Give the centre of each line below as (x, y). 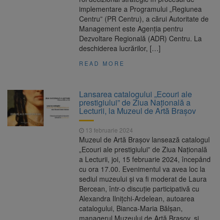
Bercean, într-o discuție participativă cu (139, 189)
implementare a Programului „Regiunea (141, 9)
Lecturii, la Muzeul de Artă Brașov (138, 111)
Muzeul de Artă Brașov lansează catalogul (145, 140)
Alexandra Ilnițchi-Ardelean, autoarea (137, 199)
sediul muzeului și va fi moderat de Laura (143, 179)
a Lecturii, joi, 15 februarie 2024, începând (145, 159)
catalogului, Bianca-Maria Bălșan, (131, 208)
